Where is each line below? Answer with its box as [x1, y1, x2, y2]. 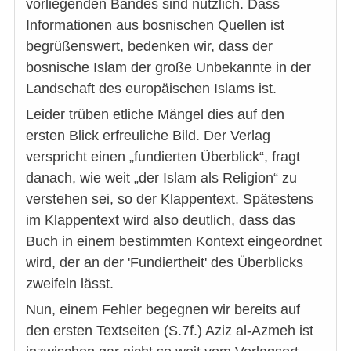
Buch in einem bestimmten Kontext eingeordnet [26, 233, 322, 250]
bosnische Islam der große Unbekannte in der [26, 60, 311, 76]
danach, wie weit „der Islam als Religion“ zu [26, 170, 297, 186]
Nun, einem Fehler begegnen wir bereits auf [26, 302, 300, 318]
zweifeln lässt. [26, 276, 114, 292]
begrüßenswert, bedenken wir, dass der [26, 38, 273, 55]
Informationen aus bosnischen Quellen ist [26, 17, 284, 34]
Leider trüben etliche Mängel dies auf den [26, 107, 284, 123]
